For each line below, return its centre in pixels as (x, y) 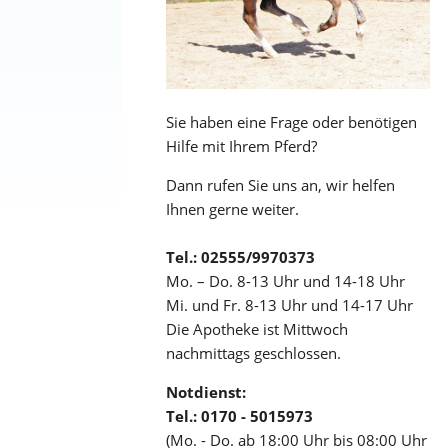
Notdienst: (206, 392)
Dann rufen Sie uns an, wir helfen (280, 185)
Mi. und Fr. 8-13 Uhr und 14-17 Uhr (289, 305)
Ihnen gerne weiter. (232, 209)
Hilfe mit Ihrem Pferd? (241, 146)
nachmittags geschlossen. (253, 353)
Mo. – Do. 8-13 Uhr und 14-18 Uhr (285, 281)
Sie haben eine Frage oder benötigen (291, 122)
